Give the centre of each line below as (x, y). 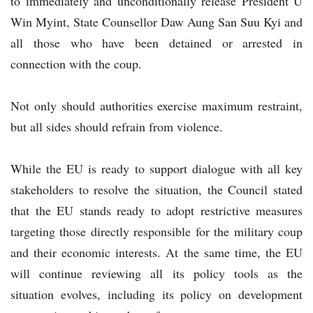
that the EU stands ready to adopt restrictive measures (156, 210)
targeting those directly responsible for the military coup (156, 231)
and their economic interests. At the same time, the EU (156, 252)
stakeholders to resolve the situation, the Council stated (156, 189)
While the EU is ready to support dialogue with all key (156, 168)
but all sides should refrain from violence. (117, 126)
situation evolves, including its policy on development (156, 294)
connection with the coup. (76, 63)
